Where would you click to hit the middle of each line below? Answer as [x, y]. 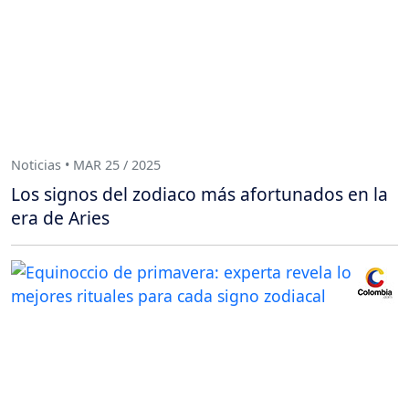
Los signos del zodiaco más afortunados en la [199, 194]
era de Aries [60, 217]
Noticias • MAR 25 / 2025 [86, 165]
